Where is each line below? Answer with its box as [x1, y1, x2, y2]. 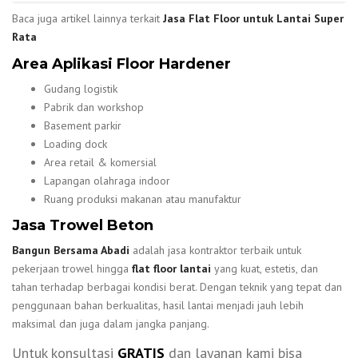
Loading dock [44, 137, 107, 152]
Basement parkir [44, 118, 121, 133]
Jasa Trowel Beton [12, 216, 153, 234]
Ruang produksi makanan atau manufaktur [44, 192, 241, 207]
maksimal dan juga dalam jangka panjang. [12, 316, 209, 332]
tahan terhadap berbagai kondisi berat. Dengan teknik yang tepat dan [12, 280, 342, 295]
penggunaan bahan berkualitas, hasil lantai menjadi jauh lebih [12, 298, 304, 313]
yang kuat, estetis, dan [211, 261, 318, 276]
